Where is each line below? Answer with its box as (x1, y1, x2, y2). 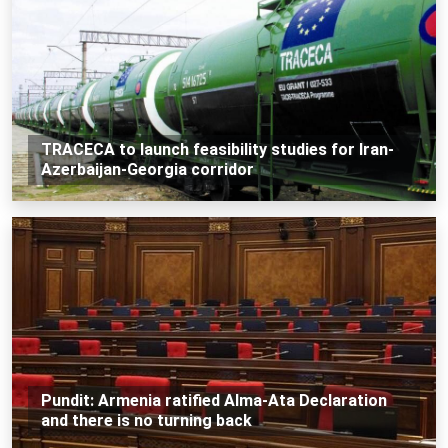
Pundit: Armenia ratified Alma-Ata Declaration (40, 390, 387, 410)
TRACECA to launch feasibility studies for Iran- (40, 139, 394, 159)
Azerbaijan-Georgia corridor (40, 159, 254, 179)
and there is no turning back (40, 410, 252, 430)
